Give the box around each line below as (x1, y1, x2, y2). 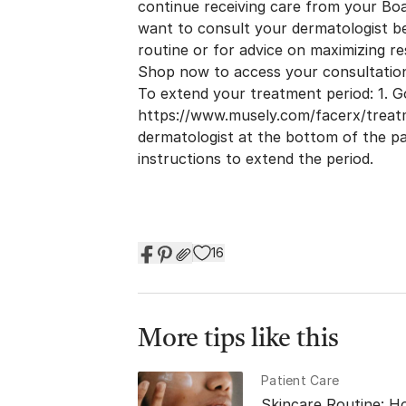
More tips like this (138, 327, 339, 353)
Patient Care (261, 372, 339, 389)
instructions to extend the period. (138, 150, 378, 169)
